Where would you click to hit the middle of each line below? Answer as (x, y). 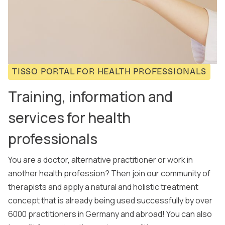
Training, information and (90, 97)
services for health (70, 118)
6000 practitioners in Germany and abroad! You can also (110, 214)
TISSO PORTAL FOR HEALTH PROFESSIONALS (109, 72)
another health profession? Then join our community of (109, 174)
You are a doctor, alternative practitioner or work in (100, 160)
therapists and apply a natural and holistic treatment (103, 187)
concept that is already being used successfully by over (110, 201)
